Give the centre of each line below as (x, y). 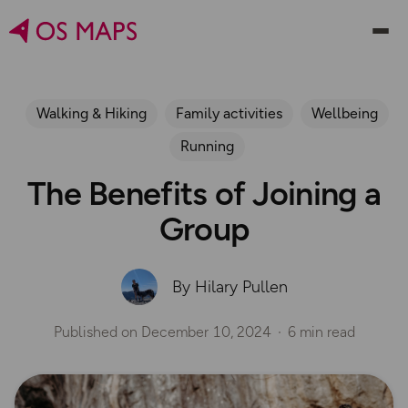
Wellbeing (344, 113)
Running (207, 146)
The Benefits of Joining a (204, 194)
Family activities (229, 113)
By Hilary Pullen (229, 287)
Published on (97, 332)
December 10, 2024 (206, 332)
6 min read (321, 332)
